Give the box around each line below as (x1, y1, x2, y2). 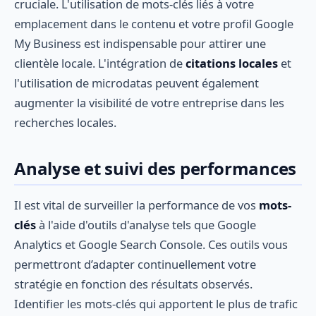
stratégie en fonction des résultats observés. (14, 276, 253, 293)
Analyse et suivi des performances (14, 156, 297, 180)
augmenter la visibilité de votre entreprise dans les (14, 95, 284, 111)
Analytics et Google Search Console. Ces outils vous (14, 236, 288, 253)
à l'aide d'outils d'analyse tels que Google (36, 217, 256, 233)
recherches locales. (14, 114, 116, 131)
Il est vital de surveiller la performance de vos (14, 197, 259, 214)
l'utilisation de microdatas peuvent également (14, 75, 259, 92)
